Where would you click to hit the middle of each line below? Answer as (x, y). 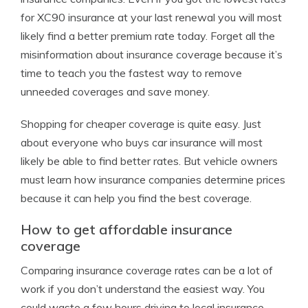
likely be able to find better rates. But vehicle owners (149, 161)
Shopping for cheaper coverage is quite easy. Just (141, 124)
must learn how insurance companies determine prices (153, 179)
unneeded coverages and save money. (115, 91)
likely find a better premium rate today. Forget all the (148, 36)
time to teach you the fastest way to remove (131, 73)
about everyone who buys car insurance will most (142, 142)
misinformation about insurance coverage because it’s (152, 54)
